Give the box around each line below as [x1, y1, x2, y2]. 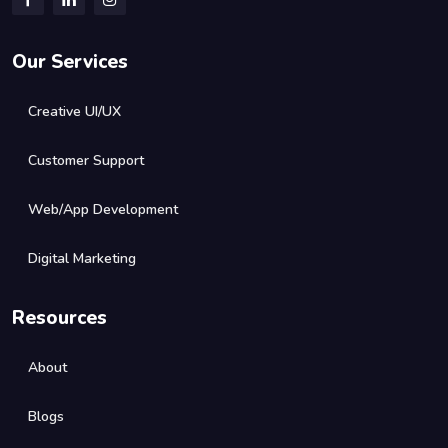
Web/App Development [28, 200, 178, 220]
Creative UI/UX [28, 102, 121, 122]
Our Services [12, 49, 128, 76]
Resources [12, 305, 107, 332]
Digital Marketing [28, 249, 136, 269]
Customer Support [28, 151, 144, 171]
